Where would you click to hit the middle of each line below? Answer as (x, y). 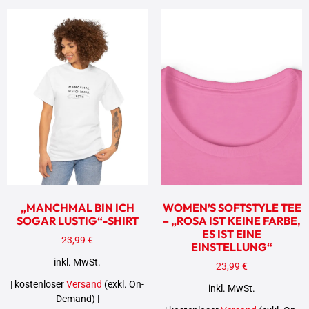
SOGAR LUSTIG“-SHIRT (77, 221)
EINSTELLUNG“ (232, 247)
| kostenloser (38, 284)
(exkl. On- (123, 284)
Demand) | (77, 299)
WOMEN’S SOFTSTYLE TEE (232, 208)
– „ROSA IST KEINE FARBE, (232, 221)
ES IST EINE (232, 234)
